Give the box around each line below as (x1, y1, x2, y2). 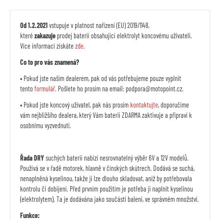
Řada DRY (20, 154, 44, 163)
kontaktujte (130, 101, 158, 110)
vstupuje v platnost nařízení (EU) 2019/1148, (48, 21, 149, 30)
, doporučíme (158, 101, 189, 110)
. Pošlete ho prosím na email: (55, 84, 126, 93)
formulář (34, 84, 55, 93)
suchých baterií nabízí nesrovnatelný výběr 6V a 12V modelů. (44, 154, 189, 163)
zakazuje (34, 31, 57, 40)
